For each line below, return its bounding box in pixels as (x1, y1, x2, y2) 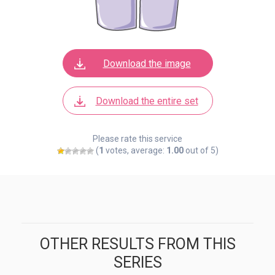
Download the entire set (95, 95, 198, 107)
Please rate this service (93, 133, 182, 144)
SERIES (113, 253, 162, 271)
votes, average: (103, 145, 166, 155)
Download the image (103, 57, 191, 69)
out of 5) (183, 145, 219, 155)
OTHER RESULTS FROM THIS (39, 234, 236, 253)
